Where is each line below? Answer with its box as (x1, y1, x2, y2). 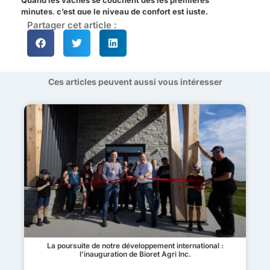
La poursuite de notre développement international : (46, 240, 224, 250)
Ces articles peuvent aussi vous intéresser (48, 77, 222, 87)
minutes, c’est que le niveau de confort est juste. (21, 7, 208, 17)
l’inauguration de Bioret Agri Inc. (79, 249, 191, 259)
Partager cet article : (27, 19, 117, 31)
